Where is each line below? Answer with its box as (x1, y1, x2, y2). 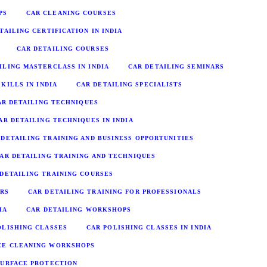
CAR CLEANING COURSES (26, 9, 116, 16)
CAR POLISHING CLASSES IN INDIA (86, 223, 212, 231)
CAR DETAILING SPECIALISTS (76, 80, 183, 88)
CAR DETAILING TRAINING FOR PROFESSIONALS (28, 188, 201, 195)
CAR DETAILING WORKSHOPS (26, 206, 132, 213)
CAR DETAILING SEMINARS (128, 63, 225, 70)
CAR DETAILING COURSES (16, 45, 109, 52)
